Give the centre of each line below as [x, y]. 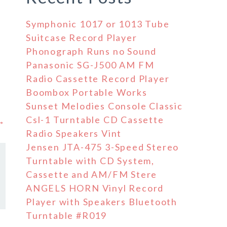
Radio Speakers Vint [74, 133]
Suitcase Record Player [82, 37]
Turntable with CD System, [90, 161]
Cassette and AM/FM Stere [92, 174]
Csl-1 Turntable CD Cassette [95, 120]
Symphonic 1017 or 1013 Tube [98, 24]
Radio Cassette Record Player [98, 79]
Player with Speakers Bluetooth [102, 202]
